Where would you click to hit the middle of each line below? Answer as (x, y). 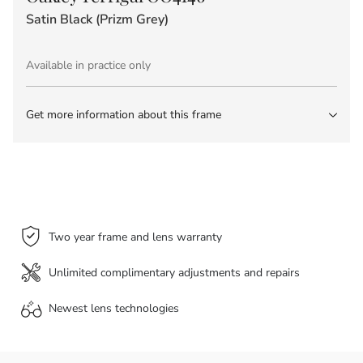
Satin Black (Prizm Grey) (97, 20)
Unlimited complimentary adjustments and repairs (174, 273)
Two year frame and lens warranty (135, 237)
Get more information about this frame (124, 115)
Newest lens (82, 309)
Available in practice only (88, 66)
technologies (147, 309)
